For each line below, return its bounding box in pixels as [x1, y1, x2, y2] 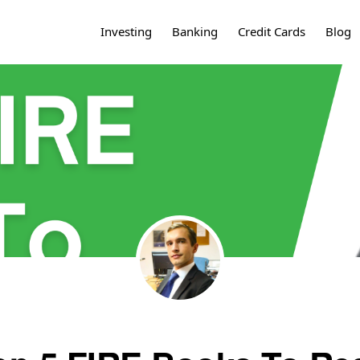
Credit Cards [238, 23, 305, 39]
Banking [172, 23, 218, 39]
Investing [100, 23, 152, 39]
